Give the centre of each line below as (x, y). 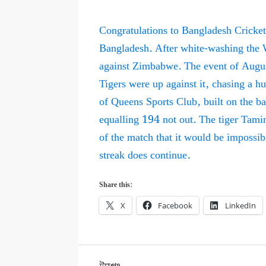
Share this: (116, 185)
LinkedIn (241, 206)
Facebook (175, 206)
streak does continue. (145, 156)
